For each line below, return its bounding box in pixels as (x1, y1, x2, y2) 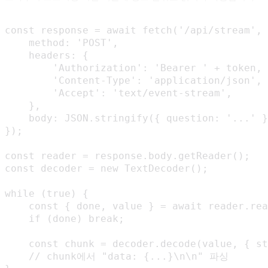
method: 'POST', (5, 37, 118, 49)
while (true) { (5, 188, 89, 200)
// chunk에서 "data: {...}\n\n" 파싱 (5, 251, 229, 263)
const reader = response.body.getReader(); (5, 150, 250, 162)
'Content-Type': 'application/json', (5, 75, 262, 87)
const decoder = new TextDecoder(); (5, 163, 208, 175)
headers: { (5, 50, 89, 62)
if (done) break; (5, 213, 124, 225)
